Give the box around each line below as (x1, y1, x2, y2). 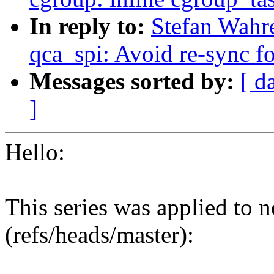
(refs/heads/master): (5, 221, 194, 248)
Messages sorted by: (29, 68, 240, 95)
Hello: (5, 139, 65, 166)
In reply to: (29, 13, 151, 40)
